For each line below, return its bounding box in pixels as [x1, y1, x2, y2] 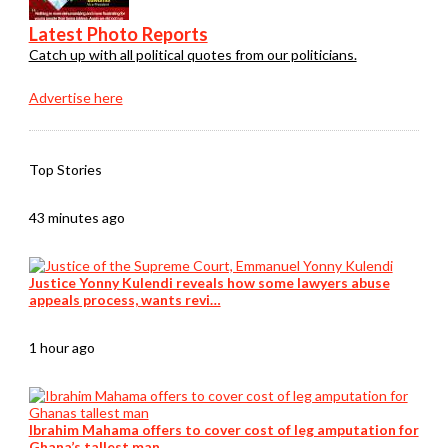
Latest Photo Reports [28, 23, 208, 46]
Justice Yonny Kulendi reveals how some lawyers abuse [28, 274, 390, 292]
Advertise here [28, 89, 123, 107]
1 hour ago [28, 339, 95, 357]
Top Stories [28, 161, 102, 179]
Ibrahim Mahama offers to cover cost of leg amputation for [28, 421, 419, 439]
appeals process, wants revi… [28, 291, 221, 309]
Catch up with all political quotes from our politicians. [28, 46, 357, 64]
